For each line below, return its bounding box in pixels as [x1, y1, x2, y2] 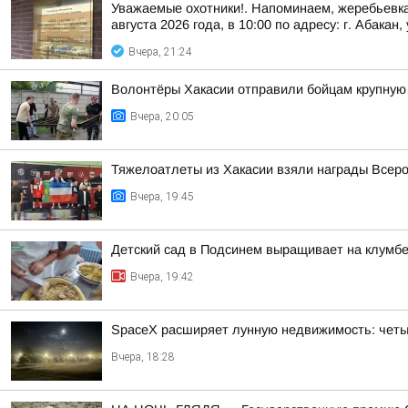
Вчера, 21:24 [128, 46, 192, 58]
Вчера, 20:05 [130, 110, 194, 123]
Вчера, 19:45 [130, 190, 194, 203]
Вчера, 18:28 [111, 351, 175, 363]
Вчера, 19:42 [130, 270, 194, 283]
